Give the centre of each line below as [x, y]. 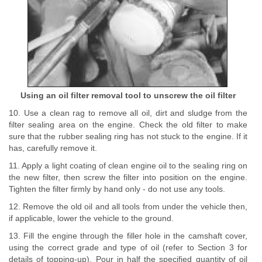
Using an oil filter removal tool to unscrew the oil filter [128, 95]
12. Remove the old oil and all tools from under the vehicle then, [128, 206]
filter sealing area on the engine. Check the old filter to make [128, 125]
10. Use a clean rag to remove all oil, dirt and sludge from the [128, 113]
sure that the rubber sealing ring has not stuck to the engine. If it [128, 136]
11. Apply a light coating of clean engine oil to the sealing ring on [128, 166]
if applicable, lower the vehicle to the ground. [91, 218]
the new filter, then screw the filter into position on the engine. [128, 177]
